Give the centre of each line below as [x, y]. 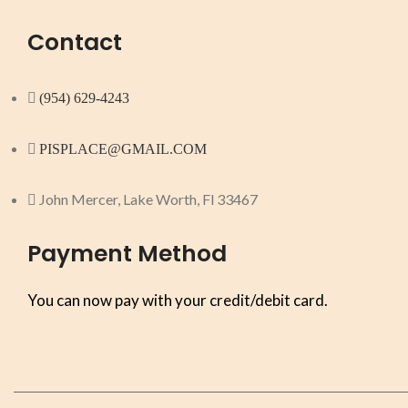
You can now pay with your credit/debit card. [178, 301]
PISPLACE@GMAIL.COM [123, 149]
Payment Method [127, 254]
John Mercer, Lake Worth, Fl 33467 [148, 199]
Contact [75, 43]
